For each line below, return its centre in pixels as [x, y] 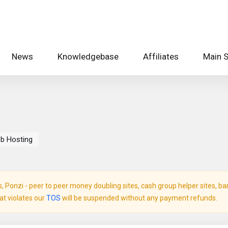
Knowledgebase [88, 56]
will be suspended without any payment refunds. [139, 198]
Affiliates [161, 56]
